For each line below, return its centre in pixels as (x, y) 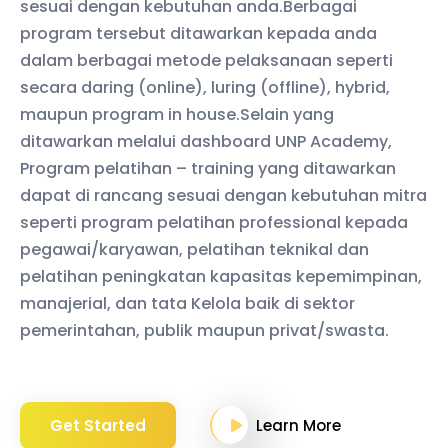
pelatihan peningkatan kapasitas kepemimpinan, (221, 276)
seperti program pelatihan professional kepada (214, 222)
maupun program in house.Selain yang (177, 114)
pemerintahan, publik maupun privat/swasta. (204, 330)
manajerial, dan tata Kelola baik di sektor (187, 303)
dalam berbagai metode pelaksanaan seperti (206, 60)
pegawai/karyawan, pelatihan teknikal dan (194, 249)
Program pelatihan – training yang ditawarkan (208, 168)
